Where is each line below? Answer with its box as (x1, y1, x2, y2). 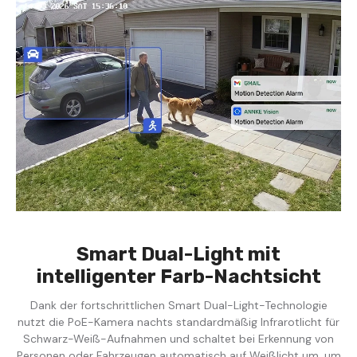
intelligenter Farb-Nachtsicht (36, 265, 321, 288)
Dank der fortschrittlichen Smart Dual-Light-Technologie (29, 297, 328, 312)
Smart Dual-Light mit (76, 242, 280, 265)
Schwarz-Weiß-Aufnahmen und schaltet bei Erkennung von (23, 331, 334, 346)
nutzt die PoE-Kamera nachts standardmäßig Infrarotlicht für (18, 314, 339, 329)
